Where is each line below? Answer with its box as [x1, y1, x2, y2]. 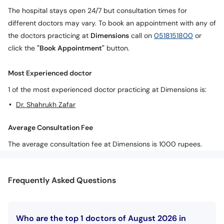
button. [104, 44, 129, 52]
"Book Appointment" [37, 44, 104, 52]
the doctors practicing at [8, 31, 90, 40]
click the [8, 44, 37, 52]
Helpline [189, 12, 220, 23]
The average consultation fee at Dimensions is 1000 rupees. [8, 140, 202, 148]
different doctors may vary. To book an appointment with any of [8, 19, 216, 27]
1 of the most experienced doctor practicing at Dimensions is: [8, 85, 206, 94]
